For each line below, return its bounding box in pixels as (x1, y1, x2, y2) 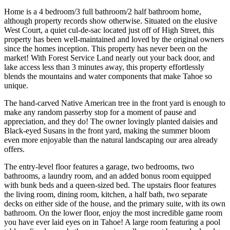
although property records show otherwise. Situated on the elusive (4, 16, 217, 25)
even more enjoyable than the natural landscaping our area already (4, 135, 218, 144)
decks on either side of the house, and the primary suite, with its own (4, 199, 225, 208)
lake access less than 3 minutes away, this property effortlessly (4, 62, 204, 71)
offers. (4, 144, 25, 154)
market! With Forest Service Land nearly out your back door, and (4, 53, 215, 62)
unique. (4, 81, 28, 90)
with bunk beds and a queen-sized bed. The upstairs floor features (4, 180, 216, 189)
